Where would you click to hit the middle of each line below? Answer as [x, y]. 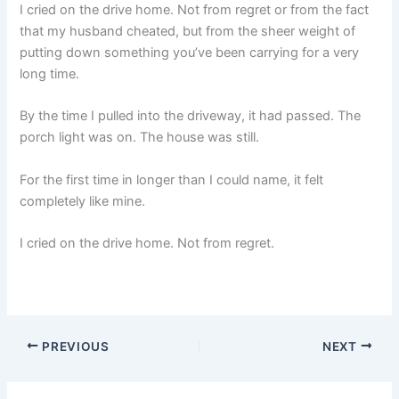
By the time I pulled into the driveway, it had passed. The [191, 116]
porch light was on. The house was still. [140, 138]
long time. [50, 73]
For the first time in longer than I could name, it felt [172, 179]
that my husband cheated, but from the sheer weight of [188, 31]
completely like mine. [83, 201]
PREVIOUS [74, 346]
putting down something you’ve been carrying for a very [190, 52]
